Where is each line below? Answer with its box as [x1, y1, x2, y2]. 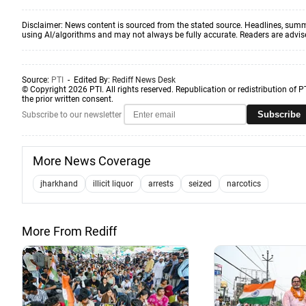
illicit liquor [93, 179, 133, 189]
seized [189, 179, 212, 189]
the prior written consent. [22, 94, 113, 104]
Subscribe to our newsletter [22, 109, 122, 120]
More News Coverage [33, 154, 151, 168]
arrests [148, 179, 173, 189]
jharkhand [40, 179, 78, 189]
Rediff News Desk [112, 75, 176, 85]
